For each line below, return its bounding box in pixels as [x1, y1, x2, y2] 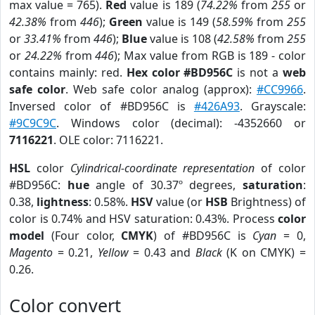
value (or [153, 194, 205, 210]
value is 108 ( [147, 31, 217, 46]
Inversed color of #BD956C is [9, 98, 194, 114]
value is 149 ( [143, 14, 216, 30]
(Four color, [44, 228, 122, 243]
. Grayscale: [239, 98, 307, 114]
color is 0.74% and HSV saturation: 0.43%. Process [9, 211, 278, 226]
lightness [37, 194, 89, 210]
